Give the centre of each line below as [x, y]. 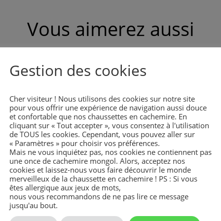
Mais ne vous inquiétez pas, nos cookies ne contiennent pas [110, 152]
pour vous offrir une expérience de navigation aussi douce [108, 107]
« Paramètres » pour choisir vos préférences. [85, 143]
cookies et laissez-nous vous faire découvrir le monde [100, 169]
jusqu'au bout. [34, 205]
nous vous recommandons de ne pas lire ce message [99, 196]
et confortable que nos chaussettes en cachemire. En [98, 116]
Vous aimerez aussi [110, 28]
